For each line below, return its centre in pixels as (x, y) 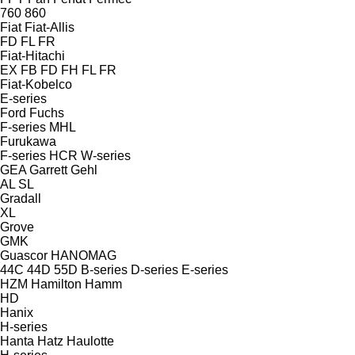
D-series (155, 269)
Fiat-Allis (50, 27)
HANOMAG (84, 255)
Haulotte (90, 341)
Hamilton (56, 284)
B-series (104, 269)
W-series (106, 155)
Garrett (48, 170)
